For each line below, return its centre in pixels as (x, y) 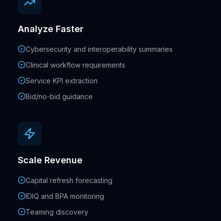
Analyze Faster (51, 29)
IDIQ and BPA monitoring (65, 196)
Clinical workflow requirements (75, 65)
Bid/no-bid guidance (59, 96)
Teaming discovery (57, 212)
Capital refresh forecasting (69, 180)
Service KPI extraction (62, 81)
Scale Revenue (50, 160)
